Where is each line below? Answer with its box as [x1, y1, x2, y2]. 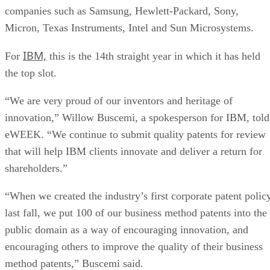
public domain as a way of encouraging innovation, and [5, 223, 248, 236]
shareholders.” [5, 162, 67, 174]
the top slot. [5, 66, 57, 79]
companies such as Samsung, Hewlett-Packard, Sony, [5, 4, 239, 17]
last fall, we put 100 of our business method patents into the [5, 206, 267, 219]
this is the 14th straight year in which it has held [46, 49, 260, 62]
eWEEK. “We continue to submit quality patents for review [5, 128, 266, 140]
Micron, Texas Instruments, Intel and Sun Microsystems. [5, 21, 254, 34]
